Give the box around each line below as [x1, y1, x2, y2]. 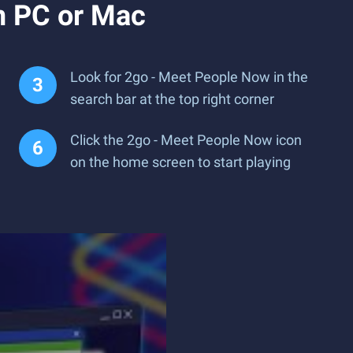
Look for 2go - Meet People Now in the [70, 69, 308, 85]
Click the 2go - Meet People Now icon [70, 132, 302, 148]
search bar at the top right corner [70, 91, 274, 107]
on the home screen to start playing [70, 154, 291, 170]
